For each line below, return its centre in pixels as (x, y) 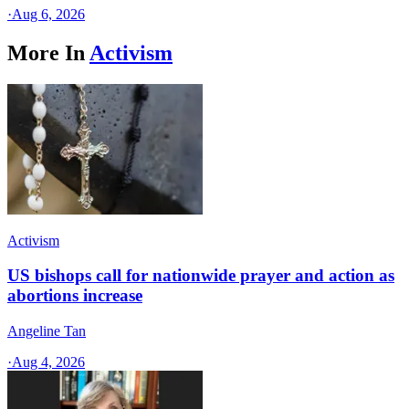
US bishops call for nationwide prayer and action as (201, 276)
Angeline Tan (47, 331)
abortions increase (75, 296)
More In (46, 52)
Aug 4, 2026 (48, 362)
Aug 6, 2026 (48, 14)
